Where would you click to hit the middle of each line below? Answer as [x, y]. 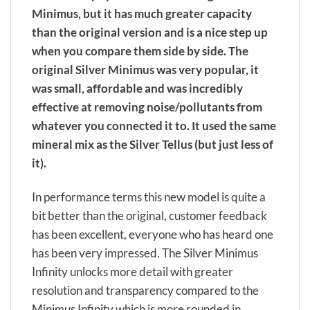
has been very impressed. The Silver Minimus [145, 253]
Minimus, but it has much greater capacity [142, 14]
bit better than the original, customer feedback [149, 216]
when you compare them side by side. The [140, 51]
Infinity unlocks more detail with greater [133, 272]
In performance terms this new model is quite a [149, 197]
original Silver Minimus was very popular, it [145, 70]
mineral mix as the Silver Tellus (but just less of [153, 145]
